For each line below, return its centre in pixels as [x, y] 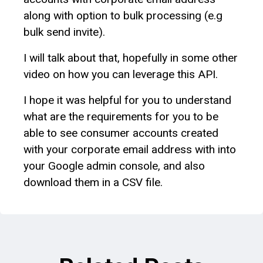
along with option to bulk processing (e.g [123, 15]
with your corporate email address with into [130, 149]
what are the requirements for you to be [121, 116]
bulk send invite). [64, 32]
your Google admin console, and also [114, 166]
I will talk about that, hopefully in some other [131, 58]
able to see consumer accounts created [121, 133]
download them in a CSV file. [93, 182]
